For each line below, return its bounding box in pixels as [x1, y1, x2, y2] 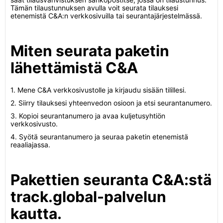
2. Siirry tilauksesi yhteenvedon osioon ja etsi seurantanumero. [10, 99, 212, 107]
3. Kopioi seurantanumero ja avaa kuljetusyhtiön [10, 111, 165, 120]
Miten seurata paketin [10, 42, 169, 60]
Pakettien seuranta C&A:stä [10, 171, 212, 189]
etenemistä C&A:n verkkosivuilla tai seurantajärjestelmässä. [10, 11, 202, 20]
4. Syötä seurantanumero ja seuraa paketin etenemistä [10, 132, 188, 141]
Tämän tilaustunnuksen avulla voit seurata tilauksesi [10, 3, 178, 12]
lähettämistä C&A [10, 59, 138, 77]
